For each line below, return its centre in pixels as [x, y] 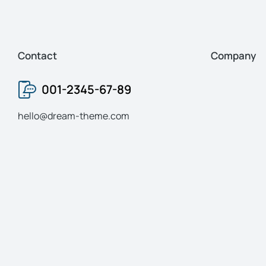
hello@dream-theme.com [74, 116]
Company [233, 56]
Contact [37, 56]
